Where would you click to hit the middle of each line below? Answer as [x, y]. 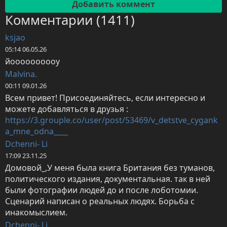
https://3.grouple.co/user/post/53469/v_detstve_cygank [111, 120]
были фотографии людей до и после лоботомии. [102, 190]
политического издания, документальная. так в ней [108, 179]
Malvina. [21, 74]
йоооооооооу [32, 62]
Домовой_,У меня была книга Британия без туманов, [110, 168]
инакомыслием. [36, 213]
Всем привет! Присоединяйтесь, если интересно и [105, 98]
